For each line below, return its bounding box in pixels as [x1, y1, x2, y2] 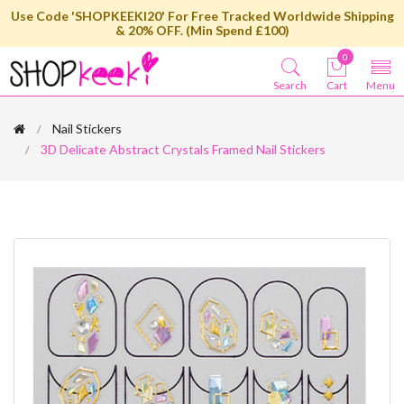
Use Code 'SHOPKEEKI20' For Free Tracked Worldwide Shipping [10, 8, 394, 23]
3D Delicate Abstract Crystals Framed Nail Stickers [41, 142, 326, 157]
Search [273, 78, 307, 92]
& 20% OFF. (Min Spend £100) [115, 23, 289, 38]
